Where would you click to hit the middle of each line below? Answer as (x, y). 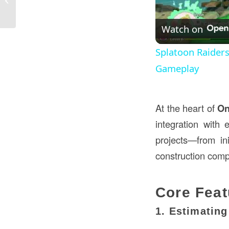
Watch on (182, 29)
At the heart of (187, 108)
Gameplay (177, 68)
